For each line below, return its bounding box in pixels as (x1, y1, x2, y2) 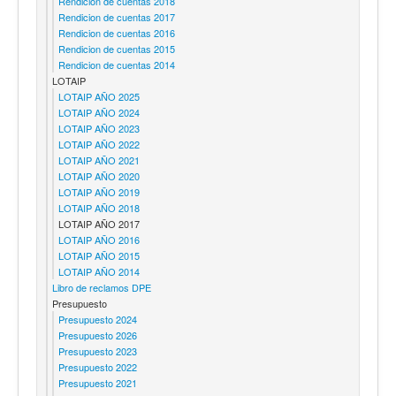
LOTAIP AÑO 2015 (58, 247, 140, 263)
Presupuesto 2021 (58, 375, 137, 390)
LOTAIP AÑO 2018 (58, 200, 140, 215)
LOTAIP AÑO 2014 (58, 263, 140, 278)
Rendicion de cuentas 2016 (58, 25, 175, 40)
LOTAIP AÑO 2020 (58, 168, 140, 183)
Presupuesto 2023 (58, 343, 137, 358)
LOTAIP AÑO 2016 (58, 232, 140, 247)
